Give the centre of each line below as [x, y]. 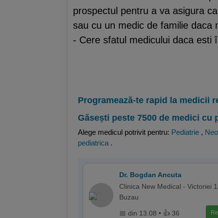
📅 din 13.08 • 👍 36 [149, 213]
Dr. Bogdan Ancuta [150, 175]
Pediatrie [185, 132]
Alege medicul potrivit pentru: [125, 132]
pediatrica [93, 143]
